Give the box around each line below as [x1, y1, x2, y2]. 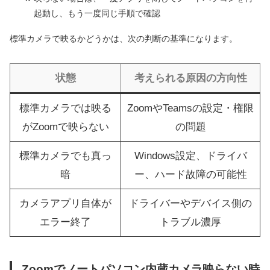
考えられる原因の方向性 [134, 72, 247, 84]
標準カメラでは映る [19, 102, 111, 114]
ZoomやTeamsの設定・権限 [127, 102, 254, 114]
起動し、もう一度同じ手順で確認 [34, 8, 160, 18]
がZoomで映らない [22, 121, 109, 133]
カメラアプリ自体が [19, 197, 111, 209]
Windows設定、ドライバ [134, 149, 247, 162]
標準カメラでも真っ [19, 149, 111, 162]
